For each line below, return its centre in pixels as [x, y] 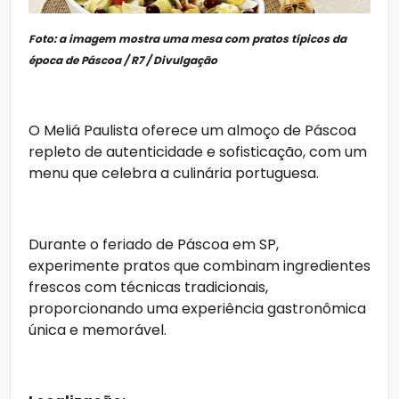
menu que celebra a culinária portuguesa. [174, 174]
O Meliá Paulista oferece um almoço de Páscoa [192, 131]
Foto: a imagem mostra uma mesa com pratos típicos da [187, 39]
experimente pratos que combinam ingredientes [199, 266]
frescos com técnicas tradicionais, [148, 288]
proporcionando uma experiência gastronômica [197, 309]
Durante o [65, 245]
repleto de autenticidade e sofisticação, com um [198, 152]
